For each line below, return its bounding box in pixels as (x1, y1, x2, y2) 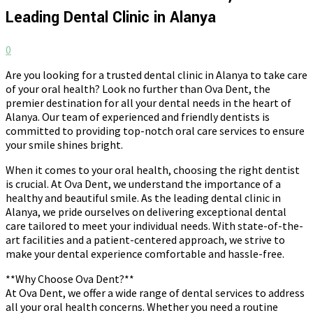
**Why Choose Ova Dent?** (6, 271, 134, 286)
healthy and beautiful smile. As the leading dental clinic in (6, 190, 281, 205)
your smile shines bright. (6, 137, 123, 152)
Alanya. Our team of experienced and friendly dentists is (6, 109, 270, 124)
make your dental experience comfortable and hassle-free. (6, 246, 284, 261)
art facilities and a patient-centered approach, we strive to (6, 232, 285, 247)
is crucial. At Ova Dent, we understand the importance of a (6, 176, 281, 191)
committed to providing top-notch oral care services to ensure (6, 123, 305, 138)
